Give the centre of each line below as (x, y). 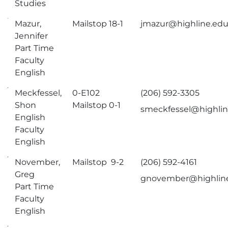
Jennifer (32, 36)
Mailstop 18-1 (98, 24)
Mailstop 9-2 (98, 162)
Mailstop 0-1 (97, 105)
